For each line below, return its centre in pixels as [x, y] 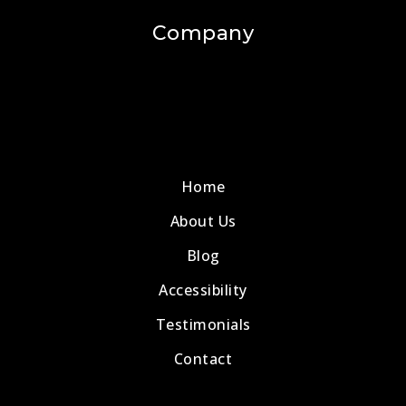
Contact [203, 358]
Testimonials [203, 324]
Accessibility [203, 290]
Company [203, 34]
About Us [203, 221]
